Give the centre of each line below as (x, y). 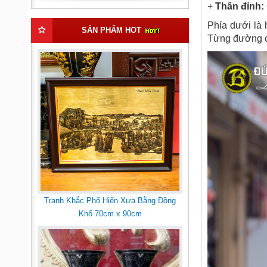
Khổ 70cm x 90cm (110, 214)
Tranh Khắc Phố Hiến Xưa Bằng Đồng (110, 201)
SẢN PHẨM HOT (112, 30)
